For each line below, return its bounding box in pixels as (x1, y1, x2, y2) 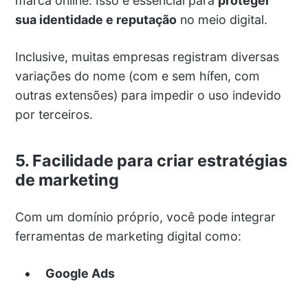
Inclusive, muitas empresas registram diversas (14, 49, 279, 65)
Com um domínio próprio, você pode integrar (14, 210, 276, 225)
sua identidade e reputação (14, 12, 177, 27)
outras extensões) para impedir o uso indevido (14, 88, 281, 103)
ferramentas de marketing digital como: (14, 229, 241, 244)
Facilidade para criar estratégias (32, 151, 287, 171)
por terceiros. (14, 107, 93, 122)
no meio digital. (176, 12, 267, 27)
